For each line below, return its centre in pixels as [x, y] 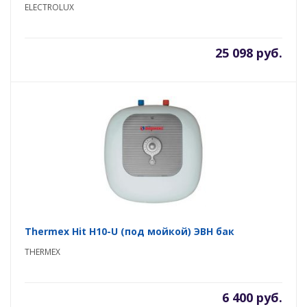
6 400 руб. [252, 297]
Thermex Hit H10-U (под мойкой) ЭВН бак [130, 231]
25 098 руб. [249, 53]
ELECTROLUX [49, 7]
